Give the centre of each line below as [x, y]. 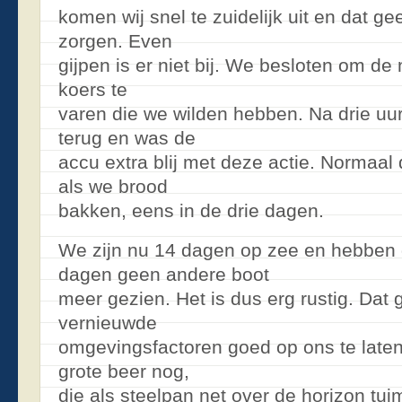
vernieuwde [108, 322]
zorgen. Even [115, 41]
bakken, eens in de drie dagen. [191, 210]
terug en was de [127, 138]
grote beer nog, [124, 371]
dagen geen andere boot [164, 274]
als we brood [113, 186]
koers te [93, 89]
